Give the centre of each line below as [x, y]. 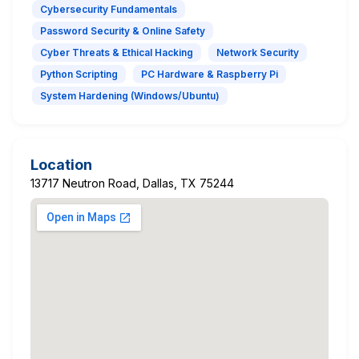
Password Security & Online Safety [123, 30]
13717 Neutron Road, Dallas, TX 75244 [132, 183]
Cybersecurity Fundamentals [109, 9]
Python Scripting [79, 74]
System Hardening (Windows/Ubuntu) [130, 95]
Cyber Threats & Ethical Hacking [117, 52]
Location [61, 164]
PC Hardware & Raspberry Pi [210, 74]
